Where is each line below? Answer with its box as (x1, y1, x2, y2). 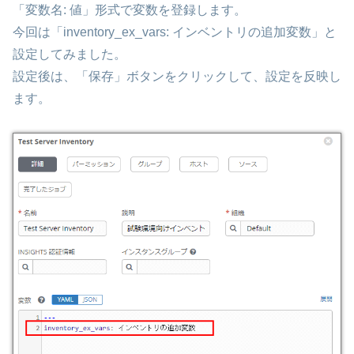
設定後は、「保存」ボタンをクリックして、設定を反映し (13, 70, 341, 84)
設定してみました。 (13, 47, 126, 62)
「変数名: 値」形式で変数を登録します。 (13, 3, 247, 17)
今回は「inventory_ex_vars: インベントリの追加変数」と (13, 25, 337, 40)
